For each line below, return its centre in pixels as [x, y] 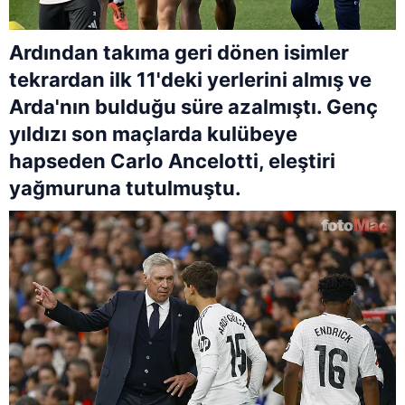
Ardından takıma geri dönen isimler [179, 53]
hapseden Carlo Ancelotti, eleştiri [172, 161]
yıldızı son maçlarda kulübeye [153, 134]
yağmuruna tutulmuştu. [125, 188]
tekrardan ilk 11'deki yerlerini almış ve [190, 80]
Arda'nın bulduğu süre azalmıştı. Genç [193, 107]
